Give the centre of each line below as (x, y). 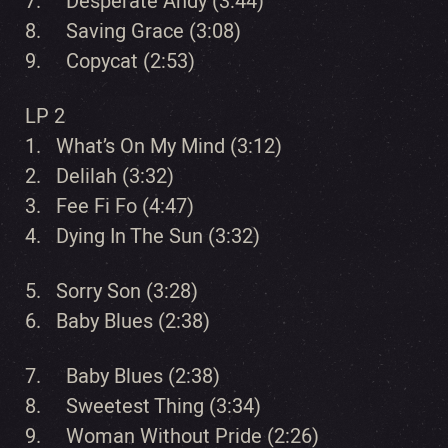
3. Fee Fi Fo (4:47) (109, 206)
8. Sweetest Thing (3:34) (143, 406)
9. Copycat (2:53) (110, 61)
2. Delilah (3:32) (99, 176)
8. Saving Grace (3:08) (133, 31)
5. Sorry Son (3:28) (111, 291)
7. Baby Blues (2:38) (122, 376)
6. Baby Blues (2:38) (117, 321)
